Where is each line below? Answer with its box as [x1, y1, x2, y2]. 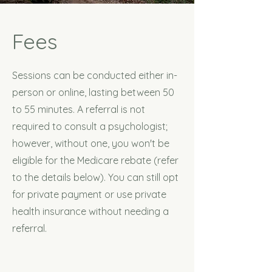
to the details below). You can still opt [12, 171, 178, 183]
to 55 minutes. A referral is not [12, 103, 145, 115]
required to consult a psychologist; [12, 120, 168, 132]
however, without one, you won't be [12, 137, 169, 149]
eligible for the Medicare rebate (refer [12, 154, 178, 166]
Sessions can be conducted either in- [12, 69, 177, 81]
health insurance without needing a [12, 205, 169, 217]
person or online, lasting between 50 [12, 86, 174, 98]
